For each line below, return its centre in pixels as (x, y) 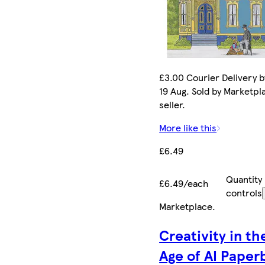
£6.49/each (184, 183)
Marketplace (186, 206)
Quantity (244, 179)
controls (244, 192)
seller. (172, 104)
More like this (188, 127)
